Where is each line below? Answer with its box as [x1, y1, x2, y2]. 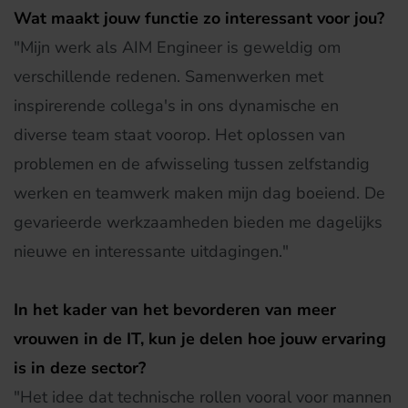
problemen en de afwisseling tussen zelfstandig [14, 153, 370, 175]
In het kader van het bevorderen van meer [14, 299, 336, 321]
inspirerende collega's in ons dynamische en [14, 95, 339, 117]
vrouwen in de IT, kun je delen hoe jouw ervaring [14, 328, 386, 350]
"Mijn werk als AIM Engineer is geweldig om [14, 36, 341, 58]
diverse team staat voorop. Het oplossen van [14, 124, 345, 146]
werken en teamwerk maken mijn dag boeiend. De [14, 182, 385, 204]
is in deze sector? [14, 357, 146, 379]
